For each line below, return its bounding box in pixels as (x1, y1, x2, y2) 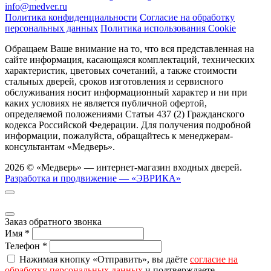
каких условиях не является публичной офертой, (5, 97, 207, 108)
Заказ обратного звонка (5, 216, 102, 227)
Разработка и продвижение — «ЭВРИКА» (5, 172, 181, 183)
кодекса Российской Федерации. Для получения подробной (5, 119, 251, 130)
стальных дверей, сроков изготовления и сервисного (5, 76, 223, 87)
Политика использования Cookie (100, 22, 236, 33)
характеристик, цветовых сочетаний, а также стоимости (5, 65, 237, 76)
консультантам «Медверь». (5, 141, 115, 152)
